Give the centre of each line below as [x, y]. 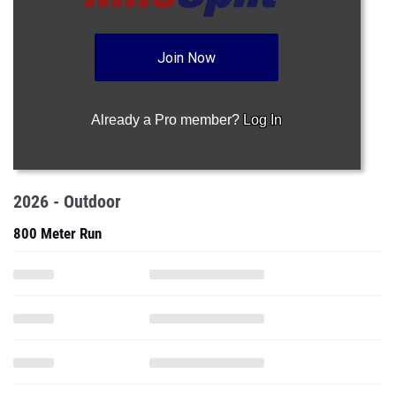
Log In [263, 120]
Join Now [187, 58]
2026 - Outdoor [67, 202]
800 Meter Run [57, 233]
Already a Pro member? [168, 120]
